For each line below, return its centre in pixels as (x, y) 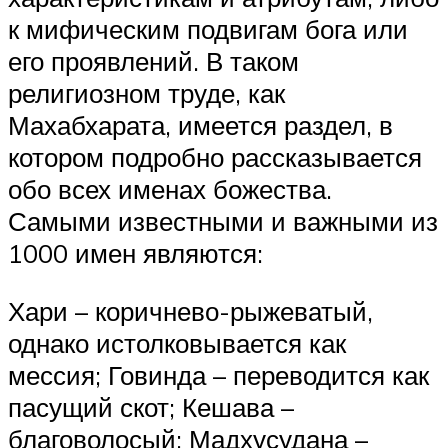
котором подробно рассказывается (215, 157)
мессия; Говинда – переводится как (218, 374)
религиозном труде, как (146, 93)
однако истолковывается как (177, 342)
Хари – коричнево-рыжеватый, (190, 310)
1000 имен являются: (135, 253)
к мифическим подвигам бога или (208, 29)
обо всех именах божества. (170, 189)
